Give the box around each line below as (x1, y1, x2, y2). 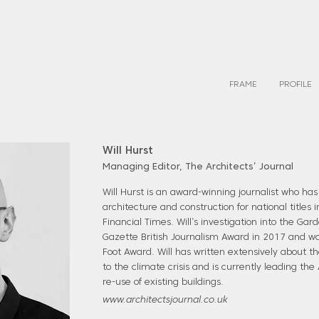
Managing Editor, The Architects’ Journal (103, 163, 293, 172)
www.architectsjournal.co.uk (103, 296, 228, 305)
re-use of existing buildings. (103, 278, 224, 287)
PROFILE (278, 80, 312, 89)
